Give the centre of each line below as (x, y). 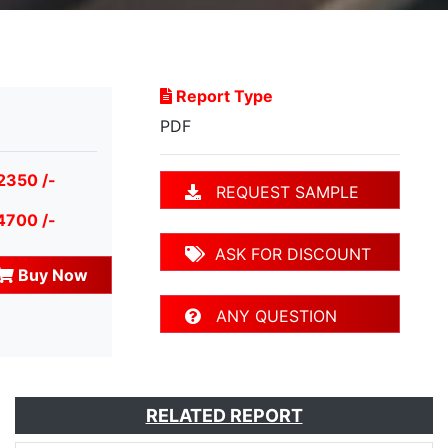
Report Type (222, 96)
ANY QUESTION (269, 316)
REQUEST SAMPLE (280, 192)
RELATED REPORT (224, 416)
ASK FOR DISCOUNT (288, 254)
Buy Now (51, 275)
